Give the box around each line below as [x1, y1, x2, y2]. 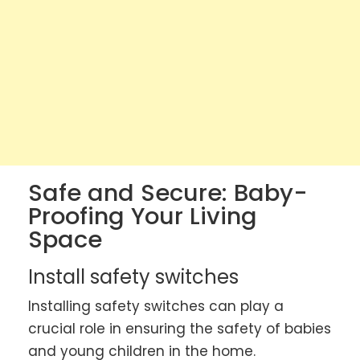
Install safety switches [28, 263, 239, 290]
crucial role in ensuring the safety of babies [28, 318, 331, 338]
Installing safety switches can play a [28, 296, 284, 316]
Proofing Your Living [28, 199, 257, 232]
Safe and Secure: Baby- [28, 176, 308, 209]
